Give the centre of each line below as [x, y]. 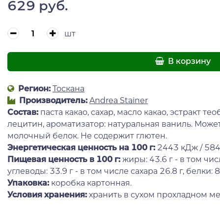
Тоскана [69, 88]
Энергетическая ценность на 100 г [80, 147]
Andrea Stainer [119, 100]
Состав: [23, 112]
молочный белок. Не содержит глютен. [88, 136]
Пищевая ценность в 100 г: [65, 159]
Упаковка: [28, 183]
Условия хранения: [47, 194]
